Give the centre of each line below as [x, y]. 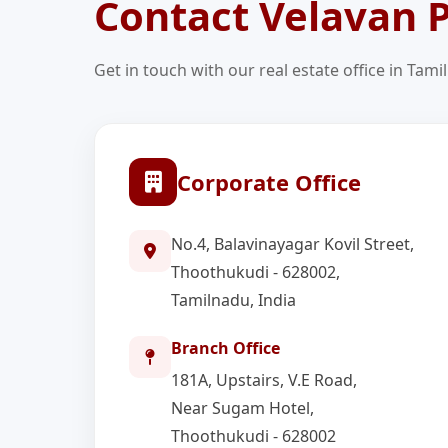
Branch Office [226, 348]
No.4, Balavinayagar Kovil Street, [293, 244]
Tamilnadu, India [234, 300]
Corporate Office [269, 181]
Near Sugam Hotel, [243, 408]
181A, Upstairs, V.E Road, [264, 380]
